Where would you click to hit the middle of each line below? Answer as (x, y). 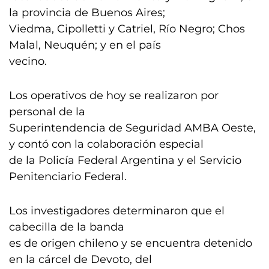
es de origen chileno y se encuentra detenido (131, 243)
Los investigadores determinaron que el (117, 211)
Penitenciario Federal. (68, 177)
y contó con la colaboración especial (106, 144)
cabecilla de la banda (67, 227)
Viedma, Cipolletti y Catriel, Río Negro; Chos (127, 29)
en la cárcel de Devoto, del (80, 259)
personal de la (47, 112)
